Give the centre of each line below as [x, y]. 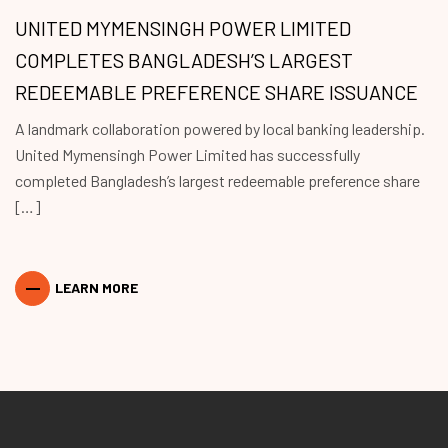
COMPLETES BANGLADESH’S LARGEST [184, 59]
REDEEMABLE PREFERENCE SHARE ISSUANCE [217, 91]
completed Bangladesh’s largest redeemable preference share [218, 180]
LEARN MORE [97, 287]
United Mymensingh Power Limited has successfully [188, 154]
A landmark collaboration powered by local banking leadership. [220, 128]
